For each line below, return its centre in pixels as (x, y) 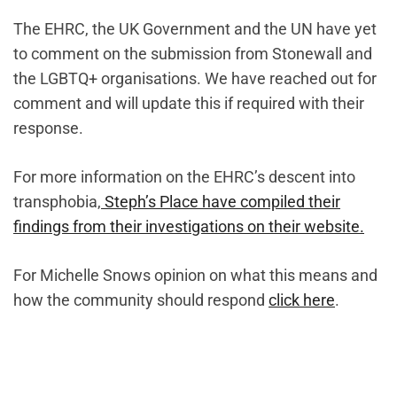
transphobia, (57, 202)
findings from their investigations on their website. (189, 227)
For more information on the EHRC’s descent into (184, 177)
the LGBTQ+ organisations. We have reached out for (195, 79)
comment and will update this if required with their (189, 104)
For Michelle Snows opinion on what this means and (195, 276)
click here (302, 300)
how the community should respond (141, 300)
